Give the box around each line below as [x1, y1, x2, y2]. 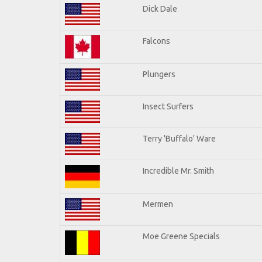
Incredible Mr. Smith [143, 166, 214, 175]
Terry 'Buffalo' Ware [143, 133, 216, 143]
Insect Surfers [143, 101, 194, 111]
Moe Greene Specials [143, 231, 220, 241]
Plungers [143, 69, 175, 79]
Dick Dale [143, 4, 177, 13]
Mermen [143, 199, 173, 209]
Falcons [143, 36, 170, 46]
